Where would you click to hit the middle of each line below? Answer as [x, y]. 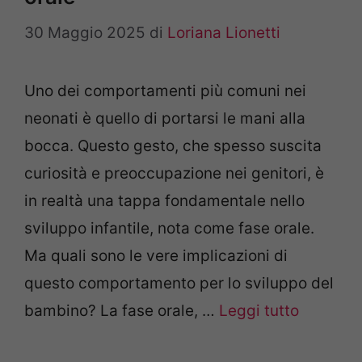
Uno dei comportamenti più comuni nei [165, 90]
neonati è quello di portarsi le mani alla [165, 118]
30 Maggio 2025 [85, 32]
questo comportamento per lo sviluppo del [179, 283]
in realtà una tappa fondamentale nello [164, 200]
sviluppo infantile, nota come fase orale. [169, 228]
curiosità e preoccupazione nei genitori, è [174, 173]
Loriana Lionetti [224, 32]
